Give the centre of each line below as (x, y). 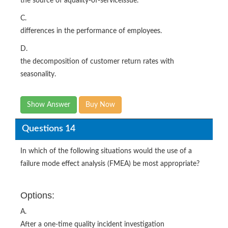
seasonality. (38, 74)
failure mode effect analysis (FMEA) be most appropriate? (110, 164)
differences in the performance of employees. (91, 31)
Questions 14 (48, 129)
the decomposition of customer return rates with (97, 61)
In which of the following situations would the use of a (106, 151)
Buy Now (100, 105)
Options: (37, 195)
